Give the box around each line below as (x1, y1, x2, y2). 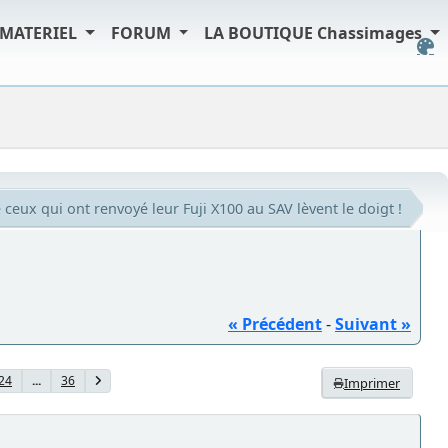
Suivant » (335, 312, 411, 335)
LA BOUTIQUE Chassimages (204, 22, 427, 44)
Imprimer (344, 373, 400, 392)
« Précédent (228, 312, 322, 335)
